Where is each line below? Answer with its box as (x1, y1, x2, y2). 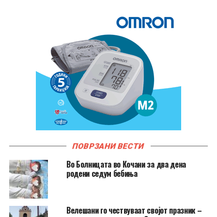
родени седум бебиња (66, 167, 138, 179)
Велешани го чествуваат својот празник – (66, 204, 202, 216)
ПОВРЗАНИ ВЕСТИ (72, 141, 146, 151)
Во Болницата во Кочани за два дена (66, 158, 186, 170)
